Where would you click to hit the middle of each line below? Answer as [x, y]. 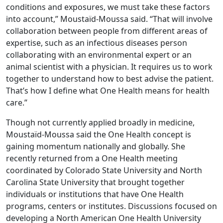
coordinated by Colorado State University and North [104, 170]
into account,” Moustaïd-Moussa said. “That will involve [109, 19]
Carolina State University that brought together [95, 182]
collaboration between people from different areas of [107, 31]
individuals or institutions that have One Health [95, 194]
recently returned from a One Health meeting [92, 158]
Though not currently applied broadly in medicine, [100, 122]
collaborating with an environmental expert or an [99, 55]
